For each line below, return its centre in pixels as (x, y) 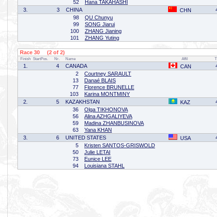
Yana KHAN (98, 130)
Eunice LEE (98, 159)
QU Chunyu (99, 17)
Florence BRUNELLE (109, 87)
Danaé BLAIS (100, 80)
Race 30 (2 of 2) (42, 52)
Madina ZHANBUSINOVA (114, 123)
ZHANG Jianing (103, 31)
